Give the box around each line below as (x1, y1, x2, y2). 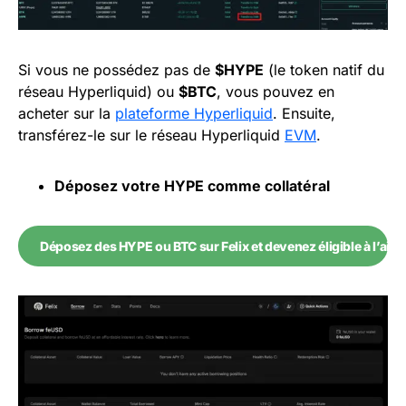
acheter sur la (18, 104, 115, 123)
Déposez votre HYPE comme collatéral (54, 177, 330, 196)
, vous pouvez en (217, 82, 334, 101)
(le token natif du (264, 61, 384, 80)
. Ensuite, (273, 104, 335, 123)
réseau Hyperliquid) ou (18, 82, 179, 101)
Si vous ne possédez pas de (18, 61, 215, 80)
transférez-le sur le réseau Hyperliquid (18, 126, 285, 145)
